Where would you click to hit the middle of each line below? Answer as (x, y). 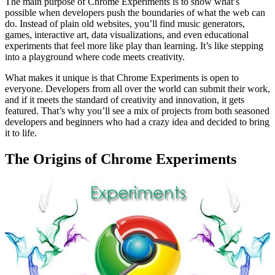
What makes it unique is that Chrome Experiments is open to (122, 78)
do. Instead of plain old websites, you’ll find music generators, (125, 24)
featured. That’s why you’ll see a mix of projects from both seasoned (137, 111)
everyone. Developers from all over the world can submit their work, (137, 89)
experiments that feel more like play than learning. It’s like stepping (134, 46)
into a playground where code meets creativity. (95, 57)
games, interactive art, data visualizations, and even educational (127, 35)
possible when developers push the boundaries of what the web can (135, 13)
